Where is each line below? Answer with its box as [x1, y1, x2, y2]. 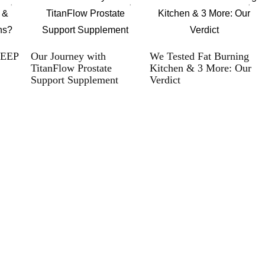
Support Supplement [31, 73, 118, 86]
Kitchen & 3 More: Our [149, 62, 251, 74]
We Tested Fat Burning [149, 50, 249, 62]
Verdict [149, 73, 180, 86]
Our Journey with [31, 50, 106, 62]
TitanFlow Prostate [31, 62, 112, 74]
